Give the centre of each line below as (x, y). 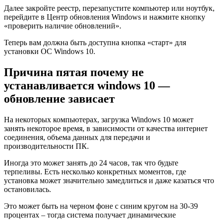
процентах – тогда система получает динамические (90, 215)
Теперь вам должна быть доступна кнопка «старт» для (95, 43)
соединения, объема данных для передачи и (77, 137)
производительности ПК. (46, 146)
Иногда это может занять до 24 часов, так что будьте (91, 163)
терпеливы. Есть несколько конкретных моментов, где (95, 171)
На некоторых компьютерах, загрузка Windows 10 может (99, 119)
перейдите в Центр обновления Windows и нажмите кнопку (105, 17)
